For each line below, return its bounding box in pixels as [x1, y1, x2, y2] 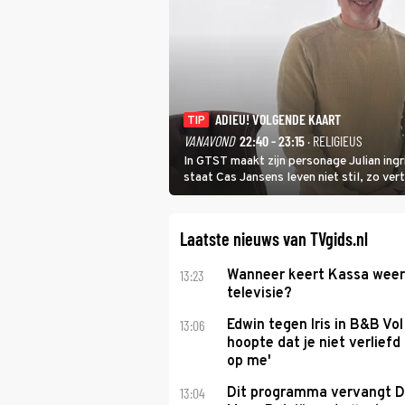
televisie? [226, 285, 292, 303]
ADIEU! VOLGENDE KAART [215, 109, 341, 127]
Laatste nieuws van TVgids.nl [180, 228, 368, 250]
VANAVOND [184, 132, 234, 149]
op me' [226, 353, 271, 371]
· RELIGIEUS [305, 132, 363, 149]
